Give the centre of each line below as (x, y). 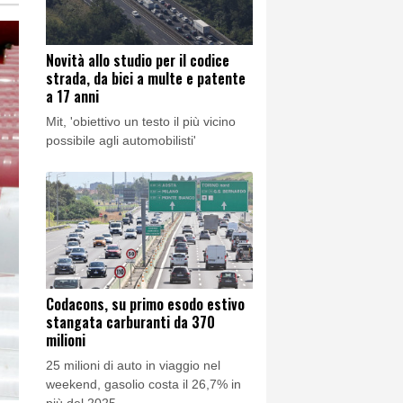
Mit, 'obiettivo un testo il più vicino (141, 122)
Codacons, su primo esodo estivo (145, 304)
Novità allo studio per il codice (138, 61)
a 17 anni (72, 97)
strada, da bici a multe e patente (146, 79)
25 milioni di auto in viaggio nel (133, 365)
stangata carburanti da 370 (130, 322)
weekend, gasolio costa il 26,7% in (143, 384)
